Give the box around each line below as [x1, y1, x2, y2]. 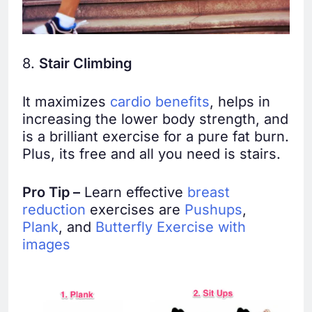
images [22, 236, 70, 253]
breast [187, 184, 230, 201]
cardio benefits [110, 93, 210, 111]
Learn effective [80, 184, 187, 201]
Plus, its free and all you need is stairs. [22, 146, 281, 163]
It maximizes [22, 93, 110, 111]
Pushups [185, 201, 242, 219]
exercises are [86, 201, 185, 219]
